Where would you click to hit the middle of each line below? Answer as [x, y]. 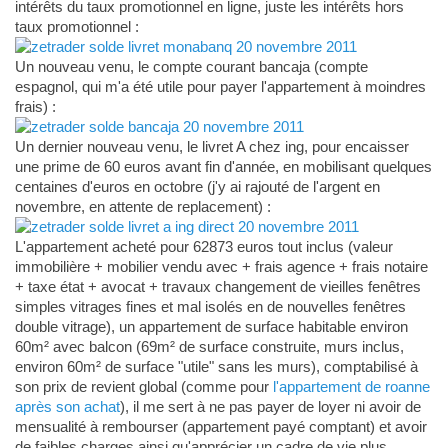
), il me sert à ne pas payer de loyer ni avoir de [270, 406]
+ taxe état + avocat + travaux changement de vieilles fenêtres [217, 286]
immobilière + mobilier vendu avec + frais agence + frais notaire [221, 266]
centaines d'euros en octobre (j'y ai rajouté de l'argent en [197, 186]
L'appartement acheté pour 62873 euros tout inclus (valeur [203, 246]
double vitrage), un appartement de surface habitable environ [211, 326]
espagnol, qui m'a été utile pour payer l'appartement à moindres [220, 86]
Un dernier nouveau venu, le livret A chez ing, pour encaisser [211, 146]
